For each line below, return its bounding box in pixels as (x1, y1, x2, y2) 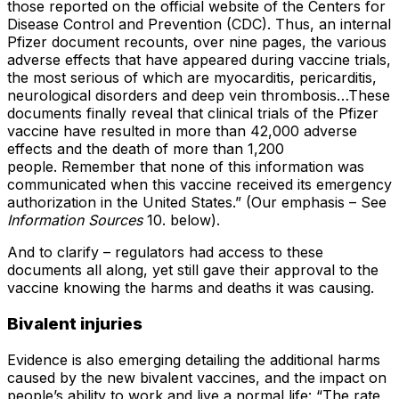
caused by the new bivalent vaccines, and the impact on (7, 368, 387, 387)
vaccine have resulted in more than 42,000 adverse (7, 122, 357, 141)
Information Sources (7, 211, 147, 230)
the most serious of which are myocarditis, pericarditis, (7, 69, 377, 87)
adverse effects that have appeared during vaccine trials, (7, 51, 391, 69)
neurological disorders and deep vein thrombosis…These (7, 86, 390, 105)
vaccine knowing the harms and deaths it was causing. (7, 279, 374, 297)
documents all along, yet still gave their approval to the (7, 261, 379, 280)
